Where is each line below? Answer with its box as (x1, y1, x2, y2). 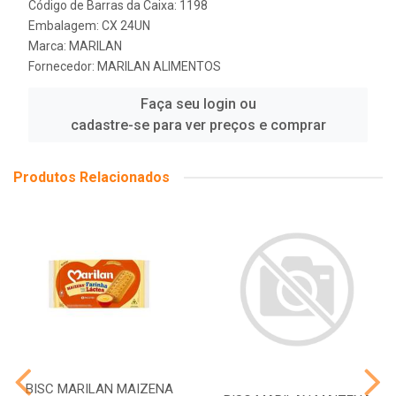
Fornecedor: (28, 59, 97, 73)
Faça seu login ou (140, 95, 256, 112)
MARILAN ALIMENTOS (97, 59, 221, 73)
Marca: (28, 39, 69, 53)
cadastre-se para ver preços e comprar (70, 117, 326, 133)
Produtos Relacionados (13, 169, 170, 186)
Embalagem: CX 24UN (28, 19, 150, 33)
